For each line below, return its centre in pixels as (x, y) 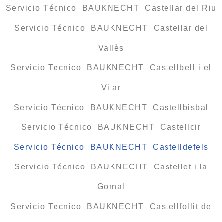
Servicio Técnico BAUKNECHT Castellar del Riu (111, 8)
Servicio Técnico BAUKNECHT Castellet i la (111, 166)
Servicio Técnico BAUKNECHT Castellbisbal (111, 107)
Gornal (111, 186)
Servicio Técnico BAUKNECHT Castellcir (111, 127)
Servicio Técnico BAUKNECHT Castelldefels (111, 147)
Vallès (111, 48)
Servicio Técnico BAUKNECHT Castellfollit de (111, 206)
